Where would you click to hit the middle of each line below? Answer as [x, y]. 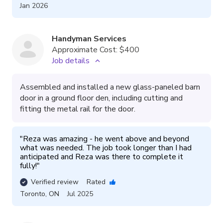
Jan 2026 [34, 6]
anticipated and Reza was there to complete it [102, 157]
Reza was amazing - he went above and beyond [106, 139]
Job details [71, 61]
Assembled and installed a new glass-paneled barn [110, 87]
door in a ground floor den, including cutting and [101, 98]
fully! [28, 166]
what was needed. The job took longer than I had [106, 148]
